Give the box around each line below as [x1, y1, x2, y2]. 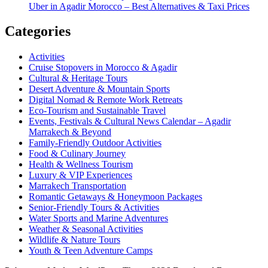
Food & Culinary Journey [29, 148, 126, 159]
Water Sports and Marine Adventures [29, 213, 168, 224]
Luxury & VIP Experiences [29, 170, 132, 181]
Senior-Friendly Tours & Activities [29, 202, 159, 213]
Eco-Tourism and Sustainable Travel [29, 105, 166, 116]
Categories [5, 23, 71, 39]
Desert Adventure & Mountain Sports [29, 84, 170, 95]
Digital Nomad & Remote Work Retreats [29, 95, 182, 105]
